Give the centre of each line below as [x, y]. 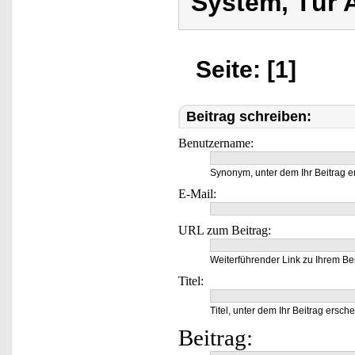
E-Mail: [197, 194]
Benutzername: [216, 143]
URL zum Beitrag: [225, 230]
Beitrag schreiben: [249, 116]
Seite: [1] [246, 69]
